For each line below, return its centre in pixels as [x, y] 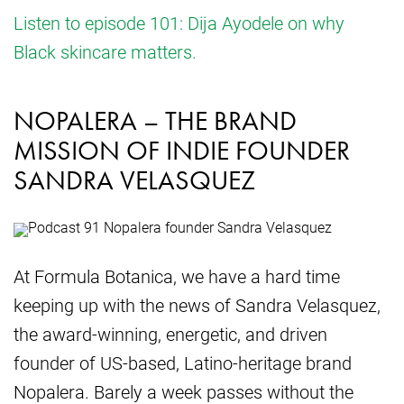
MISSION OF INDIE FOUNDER [182, 151]
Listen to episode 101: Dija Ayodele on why [179, 23]
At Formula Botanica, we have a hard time [177, 276]
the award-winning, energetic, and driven [170, 334]
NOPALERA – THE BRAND [155, 121]
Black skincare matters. [105, 52]
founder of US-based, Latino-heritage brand [183, 363]
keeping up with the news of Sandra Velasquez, [197, 305]
